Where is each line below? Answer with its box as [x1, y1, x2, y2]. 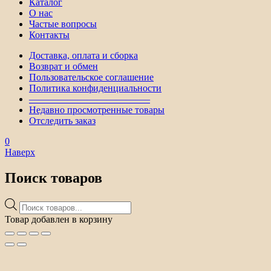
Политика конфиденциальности [29, 82, 162, 93]
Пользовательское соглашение [29, 71, 154, 82]
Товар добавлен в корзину [5, 214, 113, 224]
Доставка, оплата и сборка [29, 50, 138, 60]
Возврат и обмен [29, 60, 98, 71]
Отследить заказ [29, 115, 96, 126]
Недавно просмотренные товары [29, 104, 165, 115]
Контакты [29, 29, 70, 40]
